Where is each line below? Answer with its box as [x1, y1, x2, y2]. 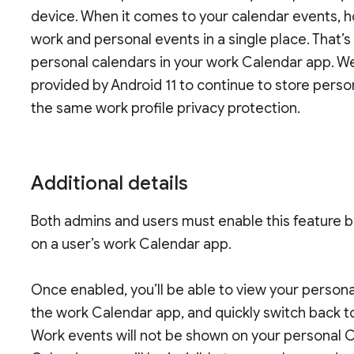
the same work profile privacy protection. [31, 100, 301, 118]
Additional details [31, 171, 189, 196]
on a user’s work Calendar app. [31, 235, 232, 254]
